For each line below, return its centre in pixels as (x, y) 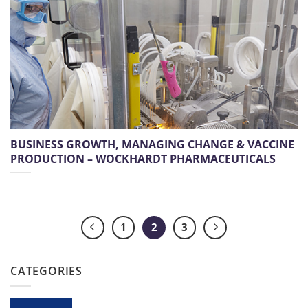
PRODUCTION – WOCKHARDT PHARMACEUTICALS (143, 158)
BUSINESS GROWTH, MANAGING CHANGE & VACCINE (152, 144)
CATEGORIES (46, 271)
